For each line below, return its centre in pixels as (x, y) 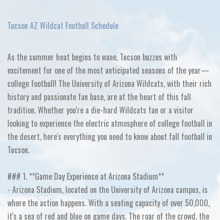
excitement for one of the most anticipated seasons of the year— (108, 70)
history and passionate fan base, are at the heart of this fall (99, 97)
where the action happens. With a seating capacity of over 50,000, (109, 203)
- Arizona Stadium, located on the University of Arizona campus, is (108, 190)
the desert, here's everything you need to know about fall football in (110, 137)
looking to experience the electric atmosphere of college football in (110, 123)
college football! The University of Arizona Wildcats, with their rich (110, 83)
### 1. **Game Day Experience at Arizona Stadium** (86, 176)
